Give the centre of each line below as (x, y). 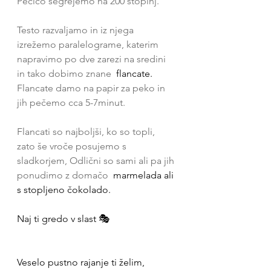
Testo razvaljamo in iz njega (77, 30)
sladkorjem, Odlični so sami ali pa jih (97, 161)
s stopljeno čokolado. (64, 190)
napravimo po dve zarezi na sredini (93, 59)
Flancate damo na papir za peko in (92, 88)
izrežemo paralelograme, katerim (89, 44)
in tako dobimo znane (65, 73)
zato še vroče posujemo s (73, 146)
